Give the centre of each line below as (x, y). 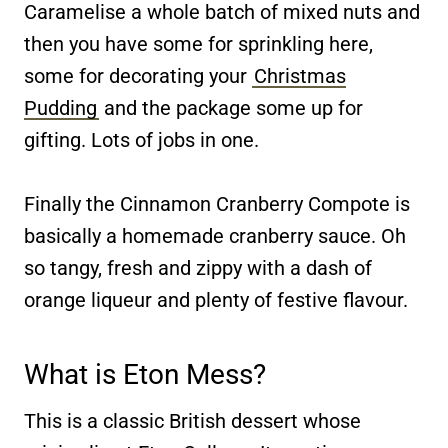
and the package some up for (231, 107)
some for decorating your (138, 75)
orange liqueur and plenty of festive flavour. (216, 299)
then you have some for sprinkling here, (198, 43)
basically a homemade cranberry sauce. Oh (215, 235)
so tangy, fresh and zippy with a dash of (198, 267)
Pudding (60, 107)
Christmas (300, 75)
